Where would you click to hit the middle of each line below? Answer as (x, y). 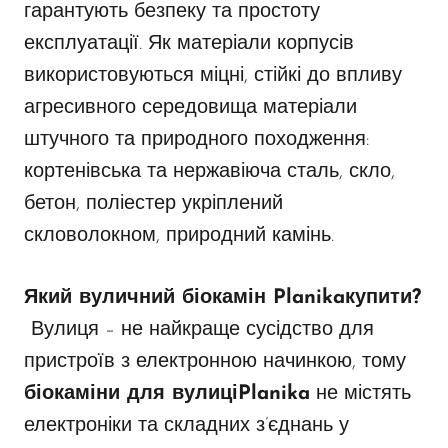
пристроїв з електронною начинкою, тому (215, 362)
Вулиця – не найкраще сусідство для (202, 330)
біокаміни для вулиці (131, 394)
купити (378, 298)
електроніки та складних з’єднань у (186, 426)
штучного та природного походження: (197, 140)
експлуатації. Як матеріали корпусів (189, 44)
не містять (360, 394)
